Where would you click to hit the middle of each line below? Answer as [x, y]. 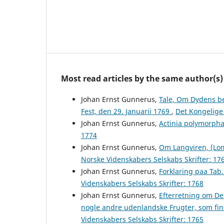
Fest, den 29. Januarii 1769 [126, 111]
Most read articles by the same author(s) [142, 78]
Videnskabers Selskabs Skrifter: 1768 [142, 183]
